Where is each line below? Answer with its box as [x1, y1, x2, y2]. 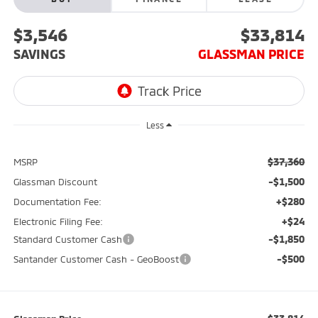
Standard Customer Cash [13, 234, 122, 246]
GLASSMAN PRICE [198, 46, 305, 62]
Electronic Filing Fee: [13, 216, 103, 228]
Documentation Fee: [13, 196, 102, 208]
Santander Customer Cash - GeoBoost [13, 253, 179, 265]
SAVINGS [13, 46, 65, 62]
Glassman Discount [13, 176, 97, 188]
